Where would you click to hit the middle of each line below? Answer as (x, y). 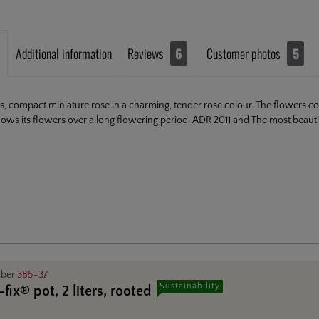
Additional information (64, 53)
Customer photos (244, 53)
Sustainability (190, 286)
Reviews (147, 53)
